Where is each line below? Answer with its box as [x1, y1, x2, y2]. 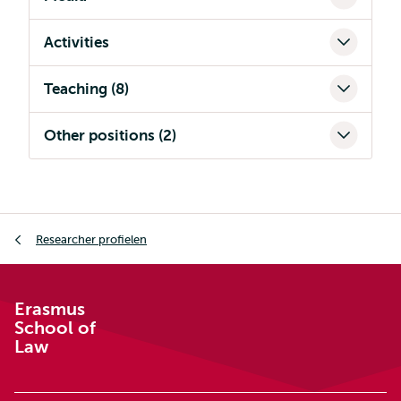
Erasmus [14, 299, 85, 320]
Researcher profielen [36, 232, 147, 246]
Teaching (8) [44, 81, 129, 98]
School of [14, 318, 96, 338]
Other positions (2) [44, 127, 176, 144]
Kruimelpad [14, 217, 89, 233]
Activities [44, 34, 109, 51]
